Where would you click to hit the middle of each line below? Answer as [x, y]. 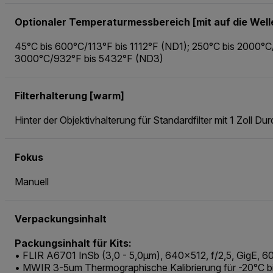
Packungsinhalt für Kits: [73, 243]
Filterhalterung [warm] [69, 95]
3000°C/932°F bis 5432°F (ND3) [89, 58]
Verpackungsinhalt [61, 218]
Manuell [32, 181]
